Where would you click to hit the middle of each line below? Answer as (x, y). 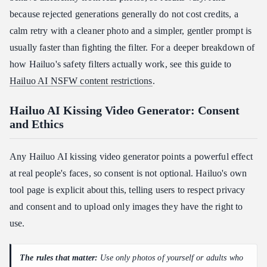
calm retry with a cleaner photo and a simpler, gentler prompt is (131, 30)
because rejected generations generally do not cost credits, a (124, 14)
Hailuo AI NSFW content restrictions (81, 80)
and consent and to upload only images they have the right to (126, 206)
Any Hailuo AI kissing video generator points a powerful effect (131, 156)
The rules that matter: (59, 257)
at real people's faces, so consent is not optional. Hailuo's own (128, 173)
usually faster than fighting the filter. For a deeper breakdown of (132, 47)
